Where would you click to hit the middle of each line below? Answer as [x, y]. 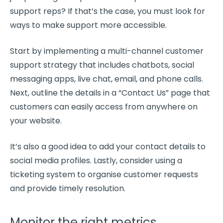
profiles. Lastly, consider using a [120, 160]
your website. [37, 120]
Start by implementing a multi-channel [88, 51]
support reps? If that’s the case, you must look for [108, 11]
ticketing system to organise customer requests [104, 174]
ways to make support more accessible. [88, 25]
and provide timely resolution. [68, 188]
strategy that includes [87, 65]
